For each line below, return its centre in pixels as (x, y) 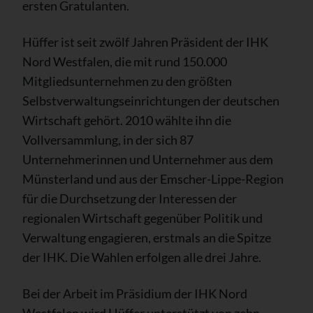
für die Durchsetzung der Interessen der (130, 198)
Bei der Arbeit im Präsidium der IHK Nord (135, 293)
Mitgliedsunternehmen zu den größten (127, 81)
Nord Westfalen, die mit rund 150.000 (125, 61)
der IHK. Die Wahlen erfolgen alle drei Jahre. (142, 257)
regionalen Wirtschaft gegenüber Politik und (143, 218)
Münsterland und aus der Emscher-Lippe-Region (153, 179)
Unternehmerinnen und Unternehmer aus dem (148, 159)
